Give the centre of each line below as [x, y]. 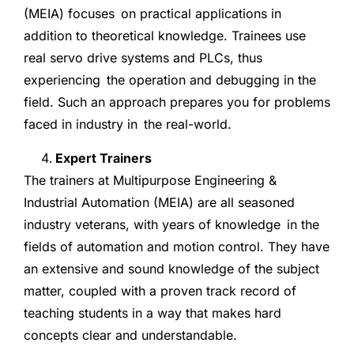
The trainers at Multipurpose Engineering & [153, 180]
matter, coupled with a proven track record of [163, 290]
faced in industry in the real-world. [128, 124]
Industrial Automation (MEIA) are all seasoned [159, 202]
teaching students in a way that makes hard [153, 313]
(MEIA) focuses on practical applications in [153, 14]
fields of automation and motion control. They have [177, 246]
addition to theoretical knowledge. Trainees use [165, 36]
